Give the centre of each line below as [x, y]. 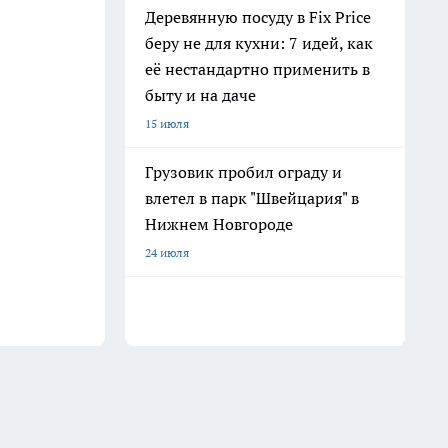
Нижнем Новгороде [219, 224]
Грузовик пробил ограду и [243, 172]
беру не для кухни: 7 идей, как [259, 43]
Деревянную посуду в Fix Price [258, 17]
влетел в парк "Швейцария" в [252, 198]
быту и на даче [200, 95]
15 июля [167, 123]
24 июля [167, 252]
